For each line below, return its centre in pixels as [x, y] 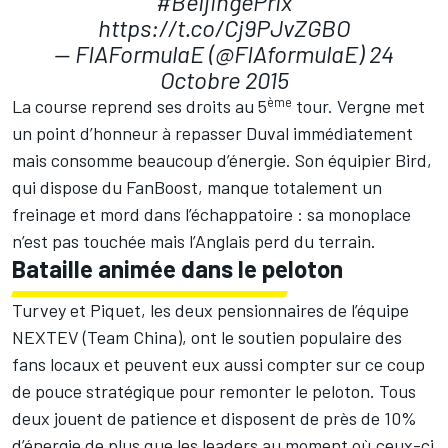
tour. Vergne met [358, 106]
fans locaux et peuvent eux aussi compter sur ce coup [218, 364]
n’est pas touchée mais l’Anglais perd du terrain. [194, 241]
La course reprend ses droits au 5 [139, 106]
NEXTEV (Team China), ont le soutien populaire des [207, 337]
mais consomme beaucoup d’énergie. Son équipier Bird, [222, 160]
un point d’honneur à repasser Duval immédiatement [212, 133]
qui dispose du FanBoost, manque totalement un [197, 187]
